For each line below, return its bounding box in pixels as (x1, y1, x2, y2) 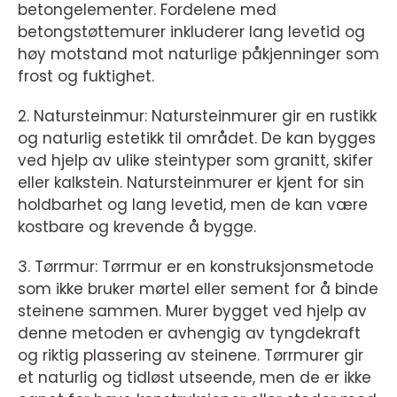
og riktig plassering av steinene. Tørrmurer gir (18, 345, 363, 367)
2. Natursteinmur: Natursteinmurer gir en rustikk (18, 105, 377, 128)
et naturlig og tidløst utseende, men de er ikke (18, 367, 371, 389)
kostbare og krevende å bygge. (18, 216, 256, 238)
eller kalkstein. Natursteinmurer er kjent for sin (18, 172, 364, 194)
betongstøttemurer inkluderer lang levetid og (18, 21, 365, 43)
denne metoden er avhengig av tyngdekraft (18, 323, 361, 345)
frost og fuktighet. (18, 66, 154, 88)
